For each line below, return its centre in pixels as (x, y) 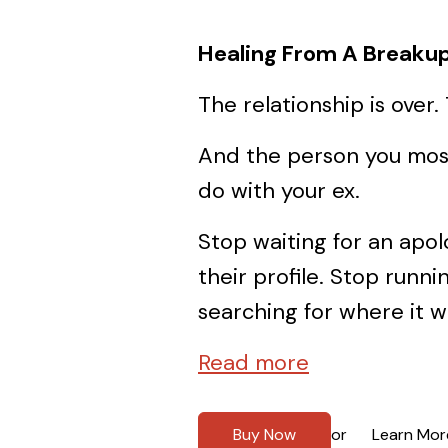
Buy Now (264, 434)
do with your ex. (279, 190)
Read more (253, 362)
